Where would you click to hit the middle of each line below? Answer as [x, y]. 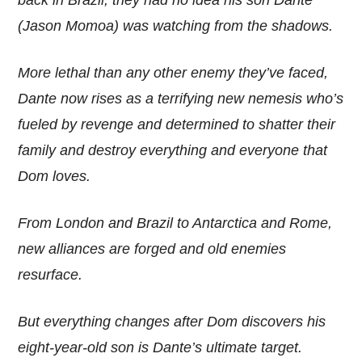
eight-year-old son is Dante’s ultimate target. [160, 347]
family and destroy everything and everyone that [173, 150]
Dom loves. [55, 176]
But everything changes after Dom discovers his [172, 321]
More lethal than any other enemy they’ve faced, [173, 72]
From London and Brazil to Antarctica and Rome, [175, 223]
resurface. [51, 274]
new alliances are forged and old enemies [152, 248]
